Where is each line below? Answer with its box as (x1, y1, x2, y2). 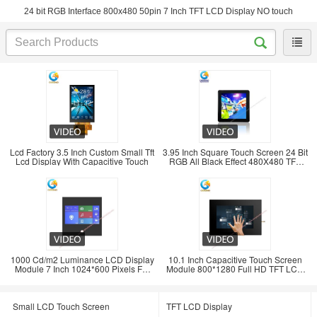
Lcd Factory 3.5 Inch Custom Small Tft (10, 146, 154, 158)
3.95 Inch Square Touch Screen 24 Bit (162, 146, 308, 158)
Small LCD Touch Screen (13, 300, 110, 312)
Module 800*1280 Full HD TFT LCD (166, 263, 304, 275)
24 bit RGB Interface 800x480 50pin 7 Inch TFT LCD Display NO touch (24, 6, 293, 16)
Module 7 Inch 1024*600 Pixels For (14, 263, 150, 275)
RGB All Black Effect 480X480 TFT (169, 155, 301, 167)
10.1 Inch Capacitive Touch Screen (168, 253, 302, 265)
